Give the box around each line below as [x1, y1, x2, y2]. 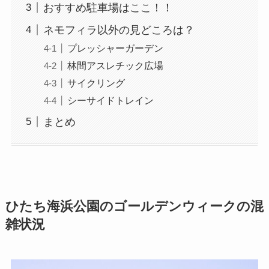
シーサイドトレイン [67, 94, 154, 106]
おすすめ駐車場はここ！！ [43, 1, 173, 14]
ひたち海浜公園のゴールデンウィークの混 [5, 199, 264, 214]
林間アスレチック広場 [67, 59, 163, 71]
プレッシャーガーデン [67, 42, 163, 53]
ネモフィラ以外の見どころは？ [43, 23, 195, 36]
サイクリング [67, 77, 125, 88]
